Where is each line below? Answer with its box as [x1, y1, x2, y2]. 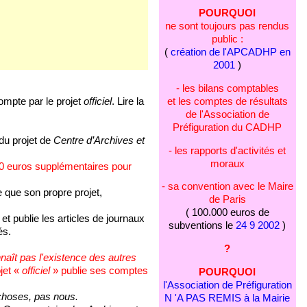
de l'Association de [185, 108, 269, 120]
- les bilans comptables [175, 82, 279, 94]
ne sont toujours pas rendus [165, 21, 290, 32]
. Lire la [111, 96, 144, 108]
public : [211, 34, 243, 45]
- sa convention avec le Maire [161, 181, 293, 193]
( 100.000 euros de [185, 207, 269, 219]
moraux [210, 158, 245, 169]
